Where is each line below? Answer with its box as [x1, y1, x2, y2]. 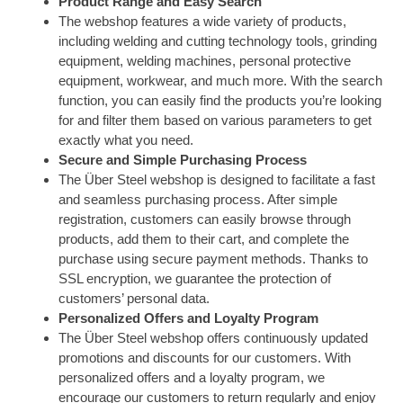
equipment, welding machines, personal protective [58, 53, 351, 69]
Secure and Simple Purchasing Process [58, 152, 307, 168]
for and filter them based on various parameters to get [58, 112, 372, 129]
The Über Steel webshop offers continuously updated [58, 330, 368, 346]
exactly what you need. [58, 132, 193, 148]
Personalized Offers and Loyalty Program [58, 310, 318, 327]
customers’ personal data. [58, 291, 210, 307]
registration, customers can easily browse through [58, 211, 351, 228]
